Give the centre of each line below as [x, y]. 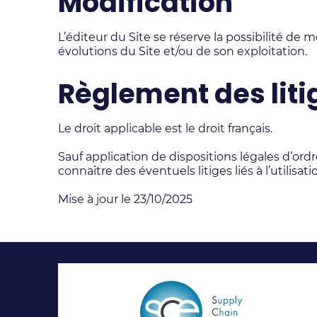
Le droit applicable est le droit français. [165, 128]
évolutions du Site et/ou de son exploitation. [183, 51]
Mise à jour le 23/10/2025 [125, 199]
